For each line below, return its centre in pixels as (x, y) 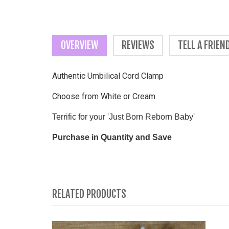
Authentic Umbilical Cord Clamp (108, 76)
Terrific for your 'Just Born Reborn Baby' (123, 117)
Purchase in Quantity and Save (112, 138)
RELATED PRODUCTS (89, 194)
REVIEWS (138, 45)
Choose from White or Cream (104, 97)
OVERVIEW (79, 45)
